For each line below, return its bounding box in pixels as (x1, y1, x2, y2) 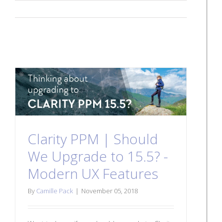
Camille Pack (36, 186, 73, 195)
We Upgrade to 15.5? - (28, 147, 168, 166)
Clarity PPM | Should (28, 129, 158, 149)
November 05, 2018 (81, 186, 138, 195)
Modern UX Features (28, 164, 158, 183)
